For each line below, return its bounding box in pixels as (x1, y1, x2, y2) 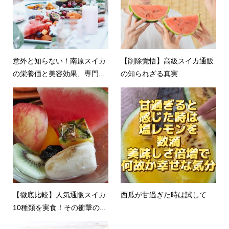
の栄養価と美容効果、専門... (12, 70, 105, 78)
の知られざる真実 (121, 70, 178, 78)
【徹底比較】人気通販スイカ (12, 191, 106, 199)
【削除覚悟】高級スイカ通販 (121, 57, 214, 65)
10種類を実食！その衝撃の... (12, 203, 106, 212)
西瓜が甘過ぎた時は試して (121, 191, 207, 199)
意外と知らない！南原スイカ (12, 57, 106, 65)
